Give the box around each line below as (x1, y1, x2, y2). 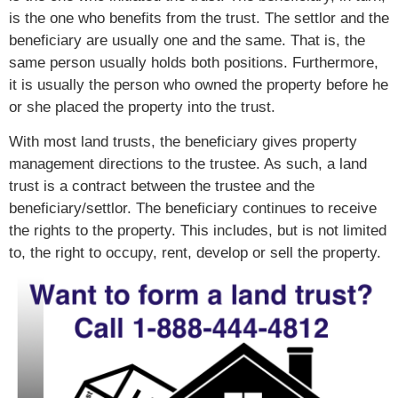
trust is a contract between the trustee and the (9, 178, 314, 195)
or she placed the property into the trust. (9, 99, 275, 116)
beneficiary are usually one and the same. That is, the (9, 32, 365, 50)
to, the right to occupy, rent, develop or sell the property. (9, 244, 381, 262)
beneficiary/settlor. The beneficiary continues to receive (9, 200, 377, 218)
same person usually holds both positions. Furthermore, (9, 54, 378, 72)
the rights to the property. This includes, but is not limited (9, 222, 386, 240)
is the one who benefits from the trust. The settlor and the (9, 10, 389, 28)
